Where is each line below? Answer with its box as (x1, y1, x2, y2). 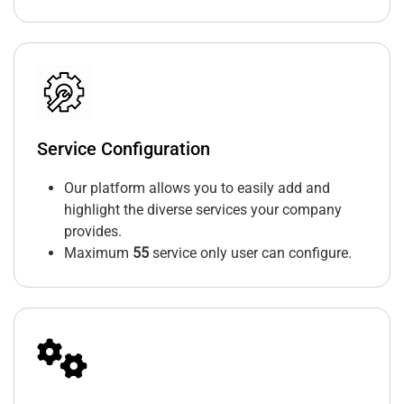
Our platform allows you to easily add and (64, 179, 330, 197)
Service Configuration (37, 138, 210, 161)
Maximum (64, 244, 133, 262)
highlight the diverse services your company (64, 201, 342, 219)
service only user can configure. (149, 244, 352, 262)
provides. (64, 223, 122, 241)
